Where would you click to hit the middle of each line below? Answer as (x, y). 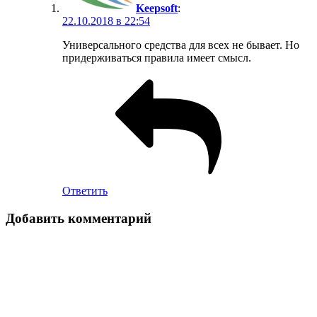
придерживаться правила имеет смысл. (157, 58)
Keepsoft (157, 8)
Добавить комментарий (79, 218)
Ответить (85, 191)
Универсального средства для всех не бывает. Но (181, 45)
